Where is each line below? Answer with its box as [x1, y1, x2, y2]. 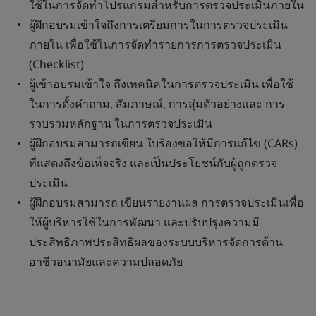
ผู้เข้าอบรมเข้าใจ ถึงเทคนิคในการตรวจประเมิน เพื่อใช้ [29, 76, 293, 92]
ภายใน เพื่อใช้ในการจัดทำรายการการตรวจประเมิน [29, 37, 281, 52]
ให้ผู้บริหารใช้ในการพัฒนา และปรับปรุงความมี [29, 214, 260, 230]
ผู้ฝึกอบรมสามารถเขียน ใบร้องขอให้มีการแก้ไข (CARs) [29, 135, 298, 151]
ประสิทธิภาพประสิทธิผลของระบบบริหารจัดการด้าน [29, 234, 283, 250]
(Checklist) [29, 56, 84, 72]
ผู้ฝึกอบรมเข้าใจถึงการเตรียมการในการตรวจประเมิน [29, 17, 288, 32]
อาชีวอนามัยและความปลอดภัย [29, 254, 183, 269]
